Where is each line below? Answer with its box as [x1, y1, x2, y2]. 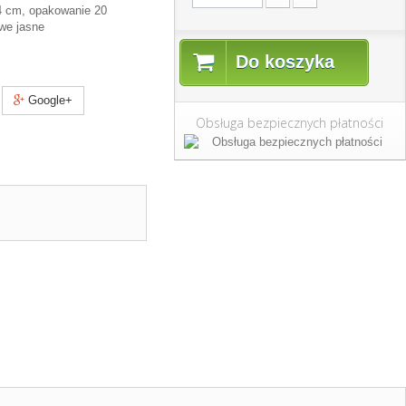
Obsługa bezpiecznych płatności [196, 114, 384, 131]
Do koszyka [235, 52, 334, 72]
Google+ [24, 93, 73, 107]
